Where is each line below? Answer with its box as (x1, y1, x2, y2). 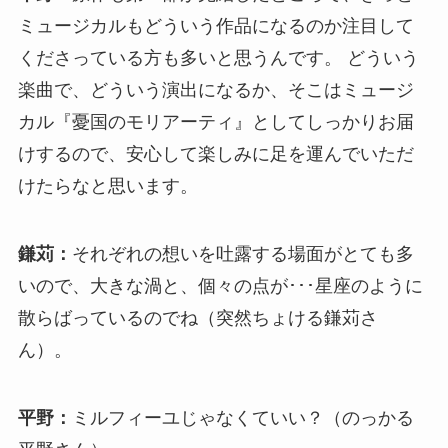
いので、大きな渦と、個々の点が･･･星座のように (17, 276, 423, 297)
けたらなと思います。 (17, 176, 198, 197)
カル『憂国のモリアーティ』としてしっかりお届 (17, 112, 414, 133)
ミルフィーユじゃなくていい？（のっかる (71, 408, 414, 429)
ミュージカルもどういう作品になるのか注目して (17, 16, 414, 37)
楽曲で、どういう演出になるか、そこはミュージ (17, 80, 414, 101)
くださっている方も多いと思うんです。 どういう (17, 48, 419, 69)
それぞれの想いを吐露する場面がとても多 (71, 244, 414, 265)
